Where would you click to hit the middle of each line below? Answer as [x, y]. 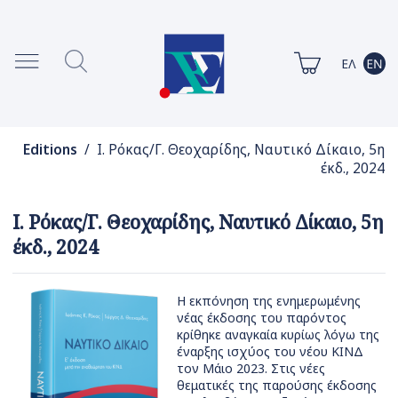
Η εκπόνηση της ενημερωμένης [269, 301]
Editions [50, 150]
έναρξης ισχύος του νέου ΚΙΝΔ [270, 352]
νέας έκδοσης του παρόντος [262, 318]
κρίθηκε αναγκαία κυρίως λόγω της [278, 335]
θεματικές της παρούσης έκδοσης [277, 386]
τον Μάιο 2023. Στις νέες [251, 369]
